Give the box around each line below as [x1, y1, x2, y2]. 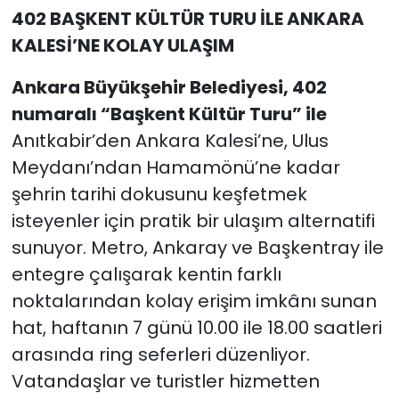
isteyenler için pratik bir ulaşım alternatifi [11, 208, 375, 234]
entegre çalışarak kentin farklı [11, 262, 281, 288]
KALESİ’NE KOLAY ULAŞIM [11, 33, 234, 59]
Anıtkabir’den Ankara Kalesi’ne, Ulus [11, 128, 329, 154]
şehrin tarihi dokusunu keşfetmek [11, 182, 307, 208]
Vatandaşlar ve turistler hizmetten [11, 369, 320, 395]
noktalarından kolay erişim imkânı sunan [11, 289, 377, 314]
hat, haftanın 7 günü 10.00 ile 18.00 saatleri [11, 315, 382, 341]
